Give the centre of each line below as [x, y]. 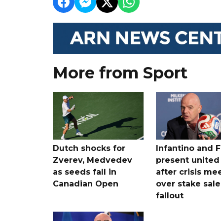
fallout [169, 195]
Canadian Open [86, 184]
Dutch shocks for [89, 148]
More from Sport [120, 73]
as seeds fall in [85, 172]
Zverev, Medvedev [92, 160]
